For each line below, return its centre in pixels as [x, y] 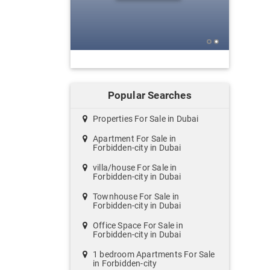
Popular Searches [149, 96]
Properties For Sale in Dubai [146, 119]
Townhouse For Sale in [136, 197]
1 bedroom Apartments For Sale [154, 255]
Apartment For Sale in [135, 139]
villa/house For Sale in [135, 168]
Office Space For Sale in [138, 226]
